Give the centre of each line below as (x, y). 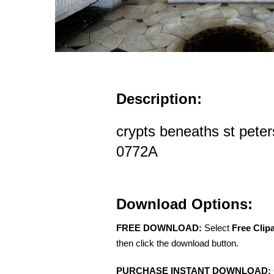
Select (217, 228)
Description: (159, 98)
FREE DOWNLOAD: (159, 228)
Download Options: (184, 204)
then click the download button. (177, 243)
